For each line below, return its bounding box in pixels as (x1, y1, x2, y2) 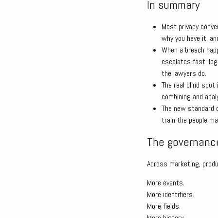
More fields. (147, 201, 181, 211)
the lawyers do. (162, 68, 206, 78)
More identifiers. (147, 189, 194, 200)
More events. (147, 178, 184, 188)
